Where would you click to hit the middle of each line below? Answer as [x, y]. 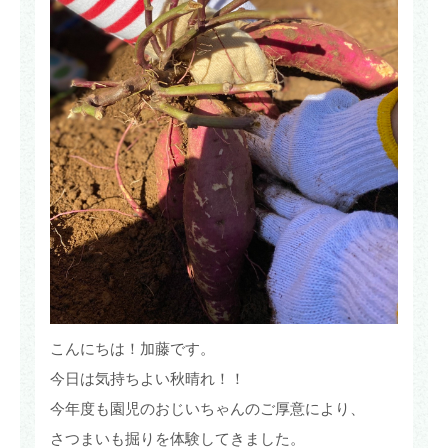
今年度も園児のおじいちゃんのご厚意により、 [207, 409]
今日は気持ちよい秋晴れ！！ [147, 379]
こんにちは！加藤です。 [132, 349]
